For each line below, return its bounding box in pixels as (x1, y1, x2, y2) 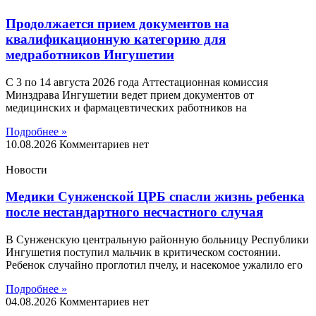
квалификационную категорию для (6, 31, 226, 47)
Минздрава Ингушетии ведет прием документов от (6, 88, 254, 101)
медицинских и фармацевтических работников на (6, 101, 247, 114)
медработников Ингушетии (6, 47, 174, 62)
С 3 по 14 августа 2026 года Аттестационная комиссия (6, 75, 268, 88)
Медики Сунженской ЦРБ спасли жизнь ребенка (6, 189, 305, 205)
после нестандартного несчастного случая (6, 205, 263, 220)
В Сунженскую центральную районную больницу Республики (6, 233, 309, 246)
